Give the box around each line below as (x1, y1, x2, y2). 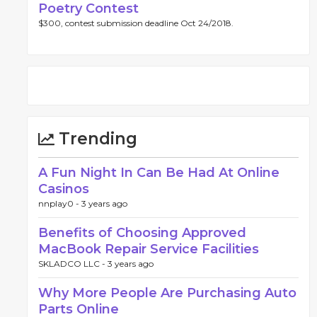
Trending (54, 129, 137, 149)
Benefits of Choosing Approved (38, 225, 246, 241)
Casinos (38, 181, 89, 197)
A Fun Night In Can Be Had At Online (38, 165, 279, 180)
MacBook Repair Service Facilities (38, 241, 259, 257)
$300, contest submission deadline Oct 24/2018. (38, 18, 234, 28)
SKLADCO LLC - (38, 258, 108, 269)
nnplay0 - (38, 198, 81, 209)
